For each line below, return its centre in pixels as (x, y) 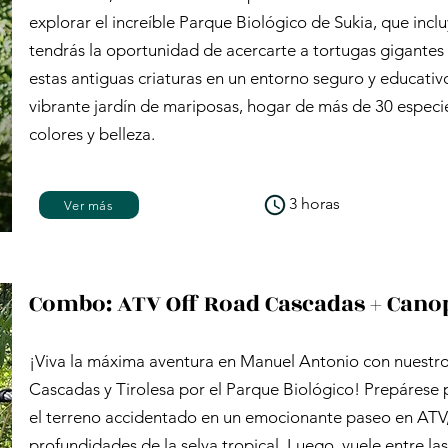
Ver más (89, 205)
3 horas (314, 203)
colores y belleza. (92, 134)
